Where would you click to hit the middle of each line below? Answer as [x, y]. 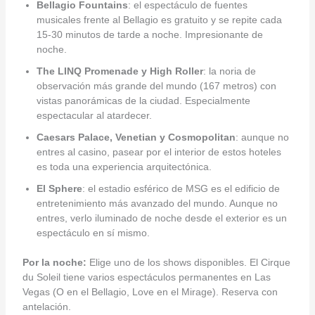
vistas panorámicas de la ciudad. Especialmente [143, 100]
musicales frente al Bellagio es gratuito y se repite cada [159, 19]
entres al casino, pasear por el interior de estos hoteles [159, 152]
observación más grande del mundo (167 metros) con [156, 85]
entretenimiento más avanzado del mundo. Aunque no [157, 203]
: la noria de [229, 71]
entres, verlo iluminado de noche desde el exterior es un [161, 218]
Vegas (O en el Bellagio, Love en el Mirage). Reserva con [150, 291]
